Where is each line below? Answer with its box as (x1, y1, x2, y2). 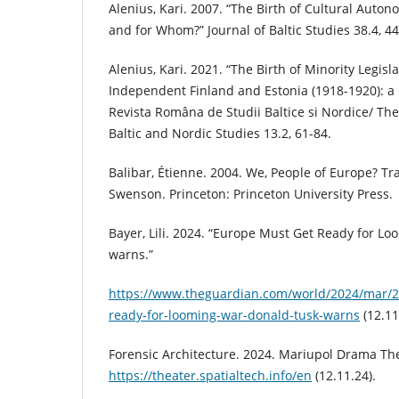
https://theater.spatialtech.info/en (109, 367, 312, 385)
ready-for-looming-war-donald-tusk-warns (109, 306, 360, 323)
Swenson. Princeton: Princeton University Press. (109, 184, 393, 202)
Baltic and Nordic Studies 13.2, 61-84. (109, 124, 331, 142)
